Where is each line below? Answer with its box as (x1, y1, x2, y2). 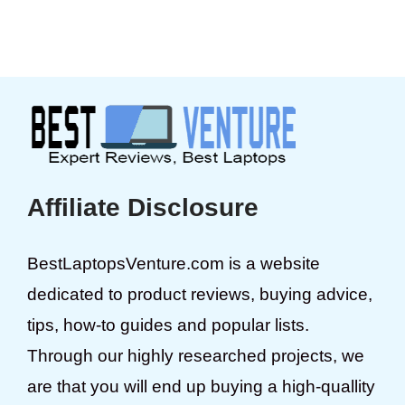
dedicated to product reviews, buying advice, (27, 284, 372, 304)
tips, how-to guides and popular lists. (27, 315, 309, 334)
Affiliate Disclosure (27, 193, 259, 221)
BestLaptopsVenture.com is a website (27, 253, 320, 273)
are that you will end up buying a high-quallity (27, 376, 375, 396)
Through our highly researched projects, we (27, 345, 364, 365)
